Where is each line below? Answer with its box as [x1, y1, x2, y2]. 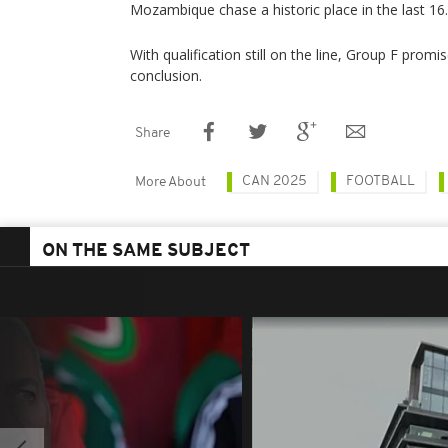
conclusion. [130, 66, 202, 85]
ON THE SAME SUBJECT [42, 242, 250, 261]
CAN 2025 [242, 174, 307, 189]
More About [135, 175, 206, 190]
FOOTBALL [346, 174, 415, 189]
